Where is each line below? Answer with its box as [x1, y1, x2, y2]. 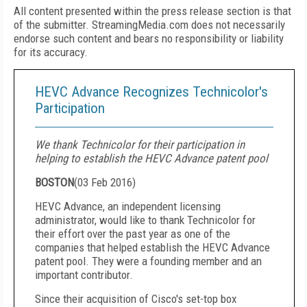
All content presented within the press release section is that [14, 4, 291, 18]
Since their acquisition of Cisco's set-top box [35, 292, 236, 306]
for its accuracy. [14, 45, 88, 59]
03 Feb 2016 [77, 175, 132, 189]
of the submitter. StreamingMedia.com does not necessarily [14, 18, 285, 32]
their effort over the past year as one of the [35, 227, 230, 241]
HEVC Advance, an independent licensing [35, 199, 221, 213]
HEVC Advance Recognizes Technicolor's [35, 84, 268, 100]
